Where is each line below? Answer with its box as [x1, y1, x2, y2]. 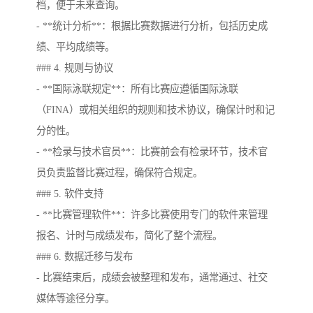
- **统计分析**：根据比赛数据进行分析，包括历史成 [36, 20, 268, 32]
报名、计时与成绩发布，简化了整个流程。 [36, 230, 222, 242]
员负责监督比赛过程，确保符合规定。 [36, 167, 203, 179]
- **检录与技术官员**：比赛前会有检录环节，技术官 [36, 146, 268, 158]
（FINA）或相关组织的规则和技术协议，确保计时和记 [36, 104, 275, 116]
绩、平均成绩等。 [36, 41, 115, 53]
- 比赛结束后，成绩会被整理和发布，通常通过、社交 [36, 272, 268, 284]
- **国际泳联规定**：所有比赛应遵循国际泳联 [36, 83, 238, 95]
